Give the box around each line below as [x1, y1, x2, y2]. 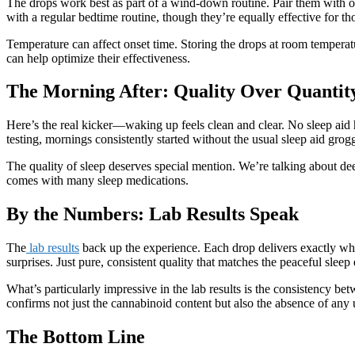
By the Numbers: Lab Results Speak [6, 204, 299, 225]
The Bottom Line [6, 326, 145, 348]
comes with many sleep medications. [6, 174, 192, 188]
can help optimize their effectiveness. [6, 51, 190, 65]
